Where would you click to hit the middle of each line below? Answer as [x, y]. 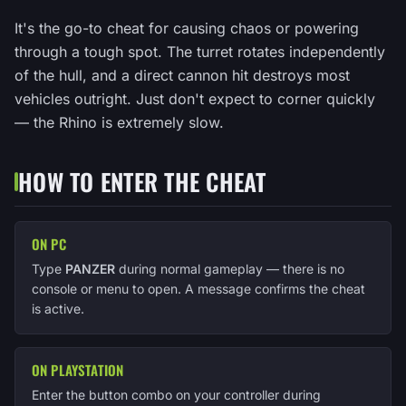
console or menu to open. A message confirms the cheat [198, 289]
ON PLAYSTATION [78, 370]
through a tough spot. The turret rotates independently [200, 52]
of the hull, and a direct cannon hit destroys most [182, 75]
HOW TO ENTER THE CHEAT [142, 182]
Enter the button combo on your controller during [176, 395]
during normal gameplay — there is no [230, 269]
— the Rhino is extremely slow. [119, 122]
